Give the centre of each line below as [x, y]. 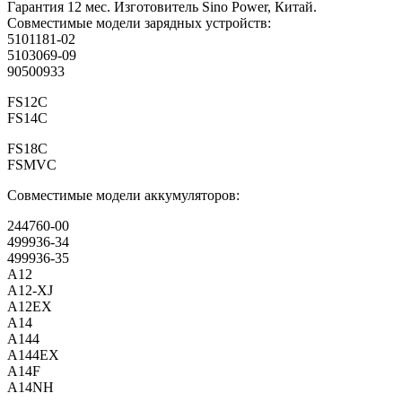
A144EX [33, 355]
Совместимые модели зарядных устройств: [139, 23]
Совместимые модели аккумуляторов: [123, 196]
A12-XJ [30, 291]
